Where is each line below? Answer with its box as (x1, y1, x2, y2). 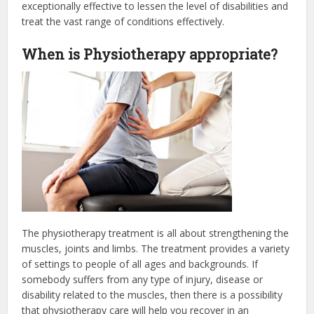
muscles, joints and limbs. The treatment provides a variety (22, 241, 290, 255)
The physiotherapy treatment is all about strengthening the (22, 226, 289, 240)
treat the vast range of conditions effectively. (22, 14, 225, 28)
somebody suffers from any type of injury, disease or (22, 272, 264, 286)
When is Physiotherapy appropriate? (22, 44, 278, 63)
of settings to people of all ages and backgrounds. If (22, 257, 259, 271)
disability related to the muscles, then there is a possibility (22, 287, 283, 301)
